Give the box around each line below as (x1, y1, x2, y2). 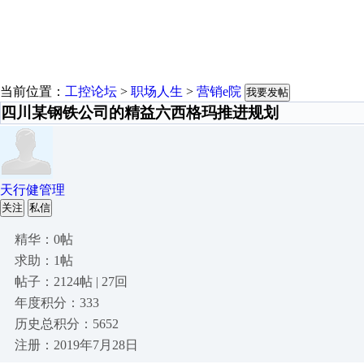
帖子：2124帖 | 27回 (15, 275, 128, 288)
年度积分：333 (15, 296, 99, 310)
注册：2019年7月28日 (15, 338, 138, 352)
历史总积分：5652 (15, 317, 119, 331)
